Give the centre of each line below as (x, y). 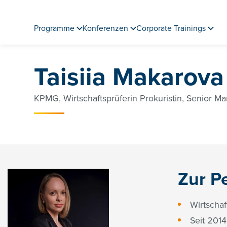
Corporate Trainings (171, 29)
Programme (54, 29)
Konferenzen (106, 29)
